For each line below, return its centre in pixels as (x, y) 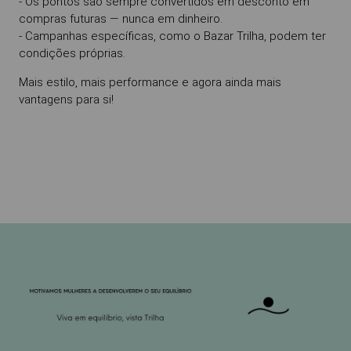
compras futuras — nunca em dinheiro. (121, 19)
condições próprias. (72, 53)
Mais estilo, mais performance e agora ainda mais (150, 82)
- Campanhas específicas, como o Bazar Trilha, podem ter (172, 36)
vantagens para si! (66, 100)
